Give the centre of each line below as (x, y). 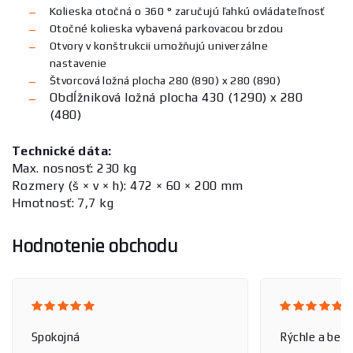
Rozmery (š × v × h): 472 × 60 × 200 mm (128, 186)
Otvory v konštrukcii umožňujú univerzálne (159, 46)
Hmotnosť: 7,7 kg (63, 203)
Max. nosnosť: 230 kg (74, 168)
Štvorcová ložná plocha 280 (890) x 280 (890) (165, 80)
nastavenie (78, 63)
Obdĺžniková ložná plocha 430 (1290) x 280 (176, 97)
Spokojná (56, 337)
